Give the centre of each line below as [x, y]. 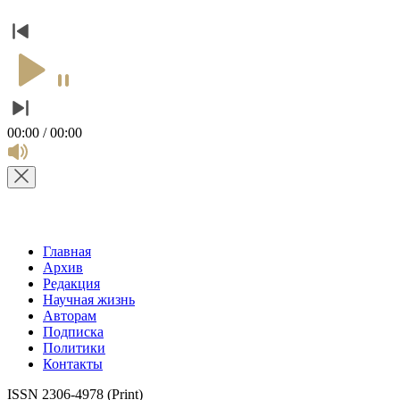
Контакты [73, 363]
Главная [67, 251]
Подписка [73, 331]
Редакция [71, 283]
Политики [74, 347]
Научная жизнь [89, 299]
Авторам [70, 315]
